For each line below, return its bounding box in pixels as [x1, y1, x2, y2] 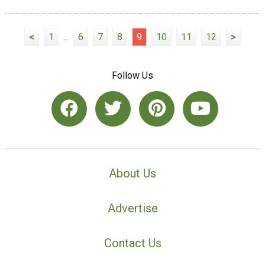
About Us [109, 166, 156, 181]
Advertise [107, 201, 158, 215]
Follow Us [112, 70, 153, 82]
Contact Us [104, 235, 161, 250]
